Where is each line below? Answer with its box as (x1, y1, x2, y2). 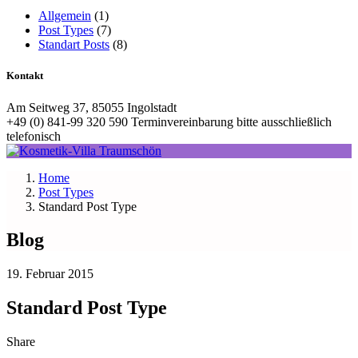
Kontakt (6, 70, 43, 82)
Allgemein (38, 9, 91, 23)
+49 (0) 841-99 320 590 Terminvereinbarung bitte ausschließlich (6, 114, 332, 129)
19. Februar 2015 (6, 267, 93, 281)
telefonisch (6, 129, 61, 143)
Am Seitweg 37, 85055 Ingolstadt (6, 100, 177, 114)
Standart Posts (38, 38, 109, 52)
